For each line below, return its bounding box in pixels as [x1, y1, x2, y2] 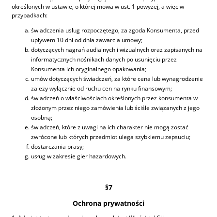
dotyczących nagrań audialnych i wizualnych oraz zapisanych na [31, 45, 202, 54]
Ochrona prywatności [73, 198, 144, 208]
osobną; [31, 113, 52, 122]
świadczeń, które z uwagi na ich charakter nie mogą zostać [31, 123, 188, 131]
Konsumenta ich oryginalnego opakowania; [31, 64, 146, 73]
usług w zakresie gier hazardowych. [31, 152, 126, 160]
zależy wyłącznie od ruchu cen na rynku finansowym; [31, 84, 172, 93]
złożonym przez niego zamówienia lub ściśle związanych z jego [31, 103, 200, 112]
